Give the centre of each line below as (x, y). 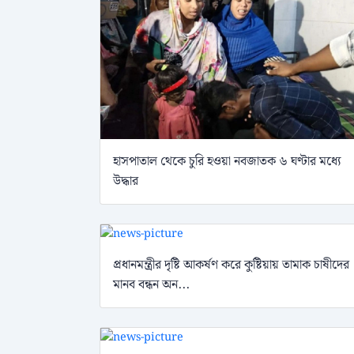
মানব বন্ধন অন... (151, 284)
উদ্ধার (126, 181)
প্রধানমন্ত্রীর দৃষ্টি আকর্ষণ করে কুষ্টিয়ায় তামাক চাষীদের (231, 265)
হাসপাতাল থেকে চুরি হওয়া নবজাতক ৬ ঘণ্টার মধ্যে (227, 161)
